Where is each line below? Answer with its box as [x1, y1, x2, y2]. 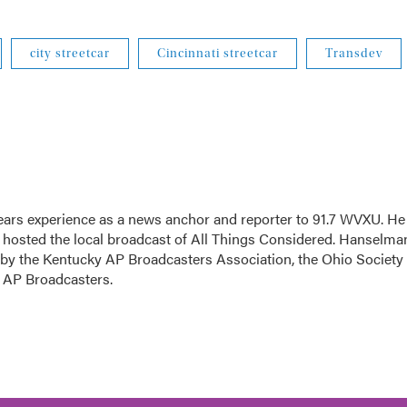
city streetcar [30, 45, 110, 61]
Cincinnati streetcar [157, 45, 278, 61]
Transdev [325, 45, 382, 61]
